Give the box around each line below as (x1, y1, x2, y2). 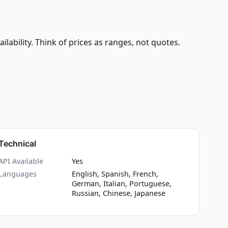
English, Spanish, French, (72, 168, 158, 179)
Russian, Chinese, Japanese (72, 188, 165, 198)
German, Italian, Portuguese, (72, 178, 172, 188)
